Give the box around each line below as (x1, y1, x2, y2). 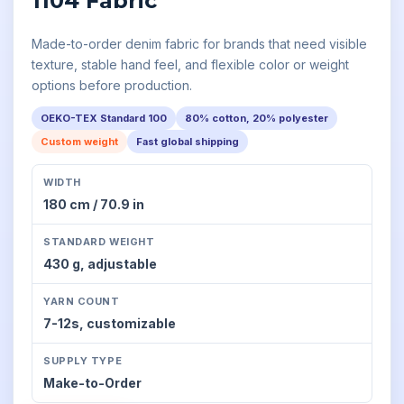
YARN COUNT (43, 295, 120, 308)
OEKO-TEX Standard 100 (41, 112, 167, 124)
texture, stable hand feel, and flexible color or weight (32, 57, 349, 72)
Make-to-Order (43, 375, 142, 390)
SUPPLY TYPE (43, 354, 123, 367)
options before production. (32, 78, 192, 93)
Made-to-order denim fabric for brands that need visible (32, 36, 367, 51)
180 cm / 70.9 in (43, 197, 144, 212)
